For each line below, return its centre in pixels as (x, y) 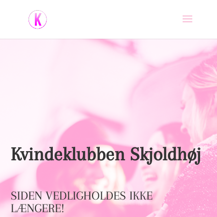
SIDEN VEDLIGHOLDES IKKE (82, 195)
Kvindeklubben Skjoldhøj (106, 154)
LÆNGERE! (38, 208)
